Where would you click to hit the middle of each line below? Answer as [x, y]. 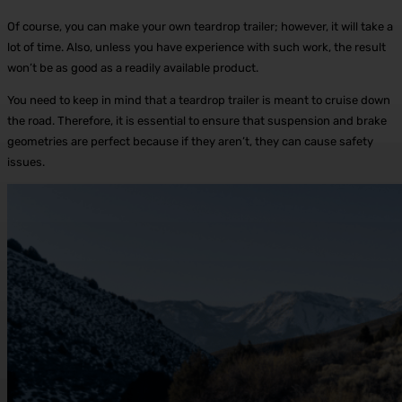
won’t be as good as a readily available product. [134, 68]
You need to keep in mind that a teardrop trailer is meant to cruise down [199, 100]
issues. [27, 162]
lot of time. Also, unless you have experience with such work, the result [197, 48]
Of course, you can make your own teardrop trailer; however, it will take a [200, 27]
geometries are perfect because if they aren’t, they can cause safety [190, 142]
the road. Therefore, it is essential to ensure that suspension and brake [197, 121]
